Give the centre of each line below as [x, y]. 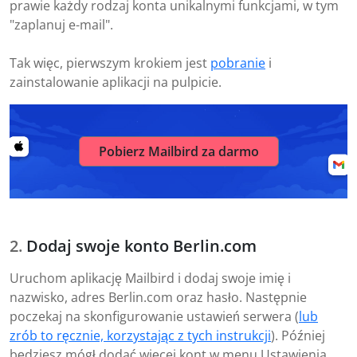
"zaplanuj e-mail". [61, 25]
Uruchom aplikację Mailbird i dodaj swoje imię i [150, 279]
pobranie [238, 63]
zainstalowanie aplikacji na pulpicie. [116, 82]
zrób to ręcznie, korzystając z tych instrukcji [140, 336]
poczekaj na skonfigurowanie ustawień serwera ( [154, 317]
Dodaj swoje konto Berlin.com [141, 246]
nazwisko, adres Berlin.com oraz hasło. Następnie [158, 298]
